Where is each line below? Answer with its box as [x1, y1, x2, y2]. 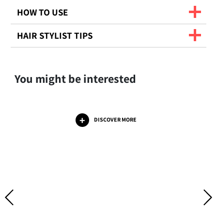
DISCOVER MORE [94, 116, 137, 124]
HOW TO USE [17, 6, 68, 19]
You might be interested [15, 71, 136, 87]
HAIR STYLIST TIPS [17, 29, 93, 42]
